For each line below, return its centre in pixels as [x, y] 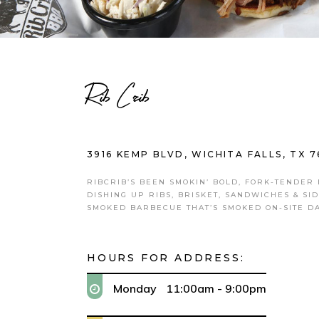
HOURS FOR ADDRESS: [166, 258]
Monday [135, 288]
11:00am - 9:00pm [216, 288]
